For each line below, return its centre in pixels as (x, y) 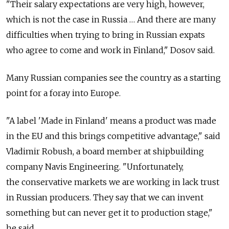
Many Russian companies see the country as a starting (113, 78)
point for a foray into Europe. (63, 93)
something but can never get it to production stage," (109, 213)
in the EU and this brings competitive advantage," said (113, 136)
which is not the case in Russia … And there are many (111, 20)
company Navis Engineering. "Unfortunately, (95, 167)
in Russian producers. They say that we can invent (105, 198)
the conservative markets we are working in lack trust (113, 182)
